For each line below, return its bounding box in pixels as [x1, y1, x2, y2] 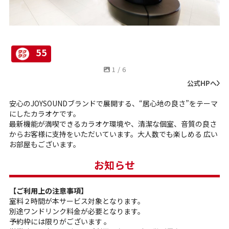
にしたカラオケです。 [9, 108, 80, 119]
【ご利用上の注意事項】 [9, 186, 88, 196]
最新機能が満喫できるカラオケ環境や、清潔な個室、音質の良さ [9, 119, 217, 129]
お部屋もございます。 [9, 139, 80, 149]
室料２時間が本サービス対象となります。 [9, 196, 145, 206]
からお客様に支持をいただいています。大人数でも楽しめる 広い [9, 129, 218, 139]
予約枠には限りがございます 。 [9, 216, 111, 226]
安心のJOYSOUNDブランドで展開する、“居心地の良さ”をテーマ [9, 98, 218, 108]
